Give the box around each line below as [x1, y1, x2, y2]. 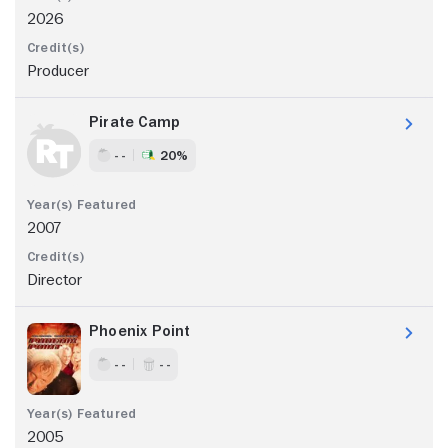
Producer [27, 62, 89, 79]
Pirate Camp [89, 113, 181, 130]
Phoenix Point [89, 322, 191, 339]
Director [27, 271, 82, 288]
